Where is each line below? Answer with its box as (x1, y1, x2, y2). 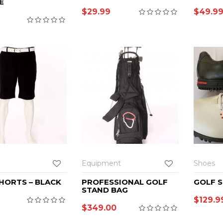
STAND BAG (82, 185, 128, 195)
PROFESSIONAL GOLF (82, 177, 168, 187)
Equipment (82, 158, 121, 168)
